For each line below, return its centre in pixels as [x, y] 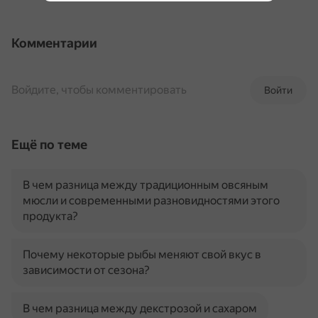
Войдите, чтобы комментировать [99, 90]
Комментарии [54, 43]
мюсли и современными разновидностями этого [151, 201]
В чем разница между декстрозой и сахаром [140, 308]
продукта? [50, 216]
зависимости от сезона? [86, 270]
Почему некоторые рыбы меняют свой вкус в [142, 254]
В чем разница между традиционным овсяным [146, 185]
